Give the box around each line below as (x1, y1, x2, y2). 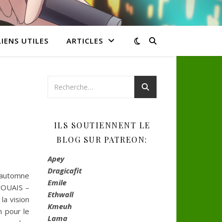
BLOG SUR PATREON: (56, 134, 148, 145)
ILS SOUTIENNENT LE (54, 120, 151, 130)
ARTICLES (66, 36, 103, 46)
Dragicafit (48, 166, 82, 175)
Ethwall (48, 189, 73, 199)
